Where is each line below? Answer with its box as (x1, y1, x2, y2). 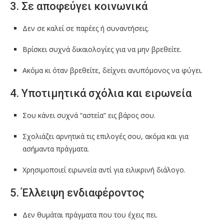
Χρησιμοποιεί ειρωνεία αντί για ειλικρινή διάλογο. (22, 165, 185, 175)
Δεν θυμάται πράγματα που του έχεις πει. (22, 210, 157, 220)
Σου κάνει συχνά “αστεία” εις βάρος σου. (22, 110, 155, 120)
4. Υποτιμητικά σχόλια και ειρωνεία (10, 87, 191, 100)
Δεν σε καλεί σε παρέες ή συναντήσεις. (22, 23, 149, 33)
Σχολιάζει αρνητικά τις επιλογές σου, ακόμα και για (22, 131, 188, 141)
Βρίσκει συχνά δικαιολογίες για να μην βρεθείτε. (22, 44, 181, 54)
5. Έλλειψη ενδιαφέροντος (10, 186, 144, 199)
